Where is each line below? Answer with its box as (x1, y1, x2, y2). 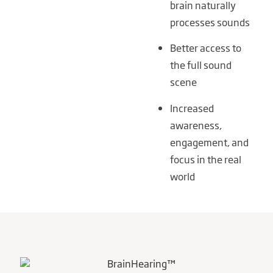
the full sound (169, 57, 232, 73)
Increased (169, 100, 214, 115)
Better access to (169, 40, 241, 55)
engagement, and (169, 134, 249, 149)
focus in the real (169, 151, 241, 166)
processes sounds (169, 14, 250, 29)
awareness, (169, 117, 222, 132)
